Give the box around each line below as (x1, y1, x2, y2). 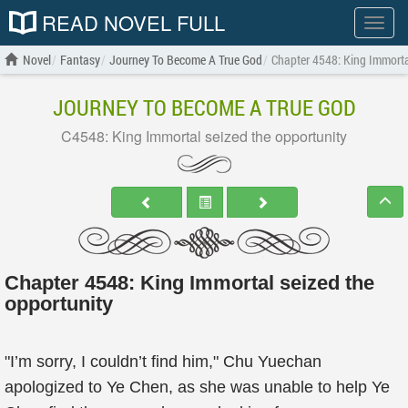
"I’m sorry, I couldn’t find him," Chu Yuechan (5, 352, 321, 371)
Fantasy (60, 51, 100, 68)
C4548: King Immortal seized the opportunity (61, 126, 347, 147)
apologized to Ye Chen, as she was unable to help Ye (5, 378, 390, 396)
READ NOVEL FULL (36, 8, 225, 36)
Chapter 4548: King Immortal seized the (5, 271, 374, 294)
